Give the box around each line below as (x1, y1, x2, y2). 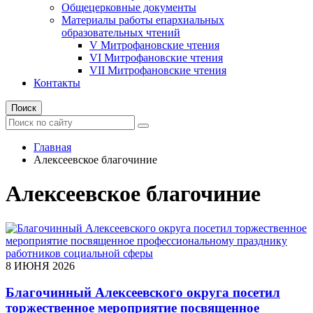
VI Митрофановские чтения (89, 51, 223, 64)
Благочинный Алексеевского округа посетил (6, 285, 280, 300)
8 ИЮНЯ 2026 (6, 259, 75, 272)
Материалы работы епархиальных (61, 13, 224, 26)
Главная (34, 140, 71, 153)
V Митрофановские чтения (89, 38, 219, 51)
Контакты (34, 76, 80, 89)
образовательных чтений (61, 26, 180, 38)
